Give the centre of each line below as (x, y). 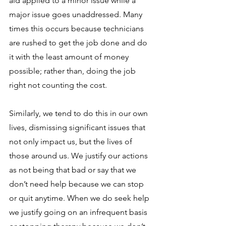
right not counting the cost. (59, 85)
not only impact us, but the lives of (72, 141)
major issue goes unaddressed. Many (77, 14)
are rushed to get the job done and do (79, 42)
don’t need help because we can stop (77, 184)
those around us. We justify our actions (79, 155)
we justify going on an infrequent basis (79, 212)
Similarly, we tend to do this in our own (79, 113)
